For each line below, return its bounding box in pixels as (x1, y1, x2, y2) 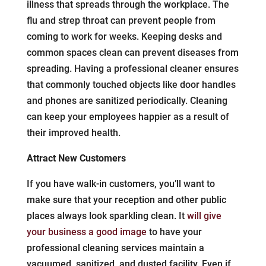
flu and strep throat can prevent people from (26, 14, 216, 26)
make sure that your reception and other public (26, 194, 226, 205)
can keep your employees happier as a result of (26, 110, 229, 122)
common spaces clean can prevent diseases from (26, 46, 239, 58)
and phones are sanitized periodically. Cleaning (26, 94, 227, 106)
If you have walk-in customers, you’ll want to (26, 178, 215, 189)
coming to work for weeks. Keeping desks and (26, 30, 222, 42)
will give (186, 210, 221, 221)
